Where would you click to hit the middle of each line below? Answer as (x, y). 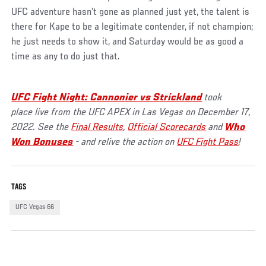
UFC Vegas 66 (34, 207)
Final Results (98, 127)
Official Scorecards (167, 127)
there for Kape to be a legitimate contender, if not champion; (132, 27)
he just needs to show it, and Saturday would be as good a (128, 42)
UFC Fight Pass (208, 142)
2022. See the (42, 127)
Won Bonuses (42, 142)
